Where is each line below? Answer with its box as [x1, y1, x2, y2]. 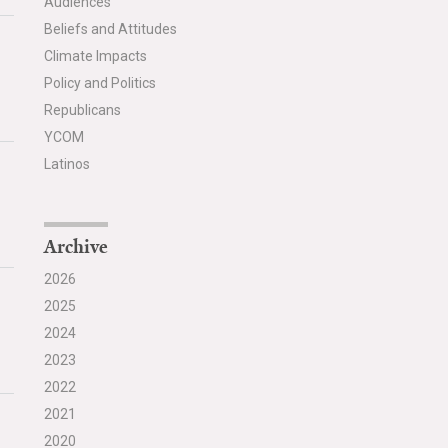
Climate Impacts [43, 48, 147, 64]
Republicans [43, 102, 121, 118]
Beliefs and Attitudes [43, 21, 177, 37]
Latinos [43, 156, 90, 172]
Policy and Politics [43, 75, 156, 91]
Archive [43, 235, 108, 259]
